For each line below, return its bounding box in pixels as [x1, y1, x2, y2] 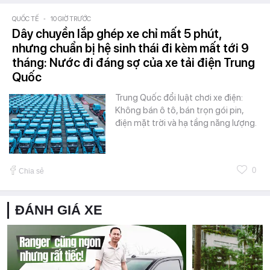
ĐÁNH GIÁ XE [15, 202, 102, 218]
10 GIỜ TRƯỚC [51, 14, 91, 23]
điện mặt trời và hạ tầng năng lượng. [115, 117, 257, 128]
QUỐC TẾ [12, 14, 39, 23]
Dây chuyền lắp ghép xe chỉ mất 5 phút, [12, 26, 221, 41]
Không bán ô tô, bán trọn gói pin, [115, 104, 243, 116]
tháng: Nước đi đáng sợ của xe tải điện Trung [12, 55, 255, 70]
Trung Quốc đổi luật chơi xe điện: [115, 92, 243, 103]
